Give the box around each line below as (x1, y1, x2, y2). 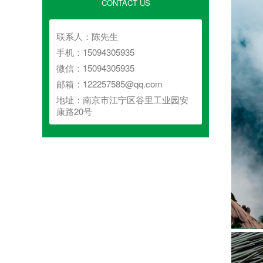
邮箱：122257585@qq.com (56, 77, 163, 90)
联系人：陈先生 (56, 30, 118, 43)
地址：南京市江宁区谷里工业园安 (56, 93, 188, 106)
